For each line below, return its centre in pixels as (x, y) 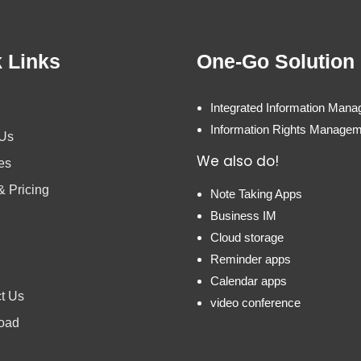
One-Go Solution (276, 62)
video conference (255, 303)
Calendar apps (249, 281)
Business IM (243, 216)
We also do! (238, 162)
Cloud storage (247, 238)
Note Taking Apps (256, 194)
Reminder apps (251, 259)
